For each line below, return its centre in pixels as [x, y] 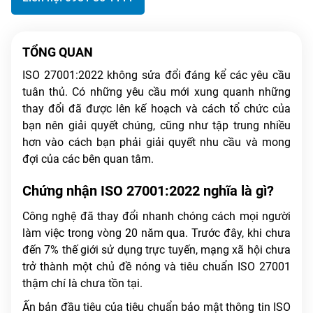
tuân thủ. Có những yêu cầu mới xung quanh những [156, 92]
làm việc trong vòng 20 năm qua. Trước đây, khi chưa [156, 233]
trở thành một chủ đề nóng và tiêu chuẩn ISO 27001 [156, 266]
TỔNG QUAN [58, 52]
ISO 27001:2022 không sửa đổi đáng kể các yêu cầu [156, 75]
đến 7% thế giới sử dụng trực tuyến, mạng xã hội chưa [156, 249]
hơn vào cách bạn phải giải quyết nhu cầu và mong [156, 142]
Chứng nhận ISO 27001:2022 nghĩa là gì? [148, 190]
